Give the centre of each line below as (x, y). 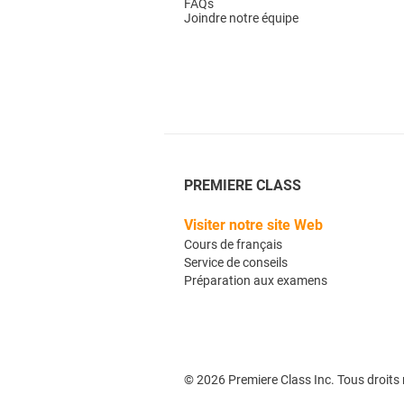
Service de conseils (237, 262)
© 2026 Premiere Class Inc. (259, 380)
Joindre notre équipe (241, 18)
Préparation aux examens (256, 280)
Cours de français (234, 244)
